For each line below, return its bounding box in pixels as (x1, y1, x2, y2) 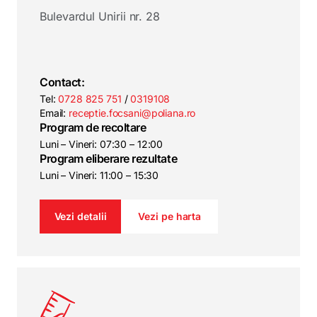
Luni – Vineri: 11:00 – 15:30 (40, 169, 159, 181)
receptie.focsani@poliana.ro (69, 107, 196, 119)
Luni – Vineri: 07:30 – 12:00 (40, 138, 163, 150)
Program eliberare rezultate (40, 151, 178, 166)
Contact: (40, 75, 85, 89)
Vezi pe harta (138, 210, 202, 222)
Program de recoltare (40, 120, 146, 134)
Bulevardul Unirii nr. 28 (40, 9, 161, 23)
